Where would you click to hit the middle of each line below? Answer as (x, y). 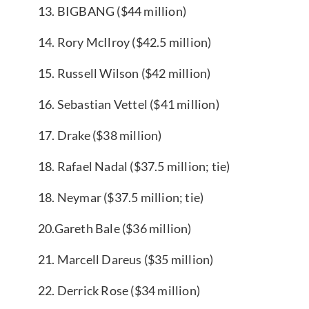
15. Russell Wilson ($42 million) (124, 73)
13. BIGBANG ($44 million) (112, 11)
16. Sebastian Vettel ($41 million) (129, 104)
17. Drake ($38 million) (100, 135)
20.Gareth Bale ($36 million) (115, 228)
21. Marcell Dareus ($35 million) (126, 259)
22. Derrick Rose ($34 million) (119, 290)
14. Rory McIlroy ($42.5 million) (125, 42)
